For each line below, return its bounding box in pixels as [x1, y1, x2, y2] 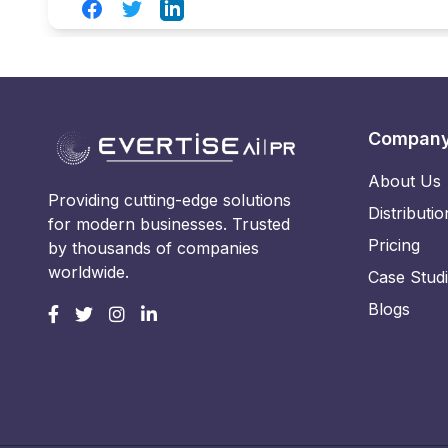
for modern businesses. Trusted [48, 213, 290, 234]
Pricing [368, 235, 420, 255]
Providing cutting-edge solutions [48, 189, 291, 210]
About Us [368, 171, 441, 191]
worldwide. [48, 261, 129, 282]
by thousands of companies [48, 237, 259, 258]
